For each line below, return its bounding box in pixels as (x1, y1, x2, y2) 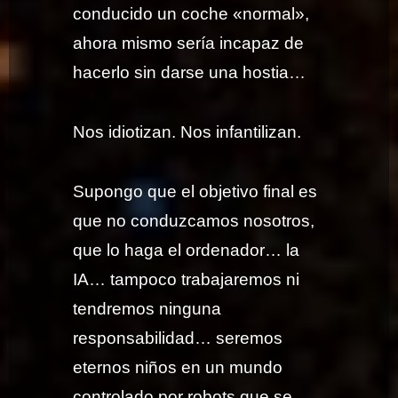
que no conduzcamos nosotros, (73, 211, 315, 230)
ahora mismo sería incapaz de (73, 34, 305, 53)
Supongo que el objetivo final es (73, 181, 318, 201)
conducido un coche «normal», (73, 4, 310, 24)
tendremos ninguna (73, 298, 222, 318)
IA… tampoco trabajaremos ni (73, 269, 300, 289)
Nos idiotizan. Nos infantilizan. (73, 123, 302, 142)
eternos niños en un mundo (73, 357, 283, 377)
